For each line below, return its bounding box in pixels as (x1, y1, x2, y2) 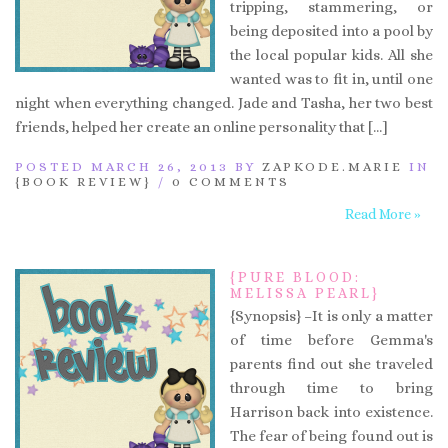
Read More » (345, 205, 421, 222)
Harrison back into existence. (230, 402, 433, 421)
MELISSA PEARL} (230, 284, 380, 301)
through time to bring (230, 378, 433, 397)
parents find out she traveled (230, 354, 433, 373)
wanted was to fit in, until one (230, 69, 433, 88)
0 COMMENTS (172, 173, 290, 189)
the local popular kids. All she (230, 45, 433, 64)
